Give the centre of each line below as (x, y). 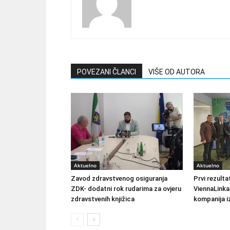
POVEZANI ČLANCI (107, 72)
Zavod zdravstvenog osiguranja (119, 179)
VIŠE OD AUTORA (177, 72)
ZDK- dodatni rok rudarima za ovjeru (126, 189)
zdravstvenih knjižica (103, 199)
